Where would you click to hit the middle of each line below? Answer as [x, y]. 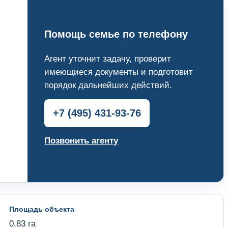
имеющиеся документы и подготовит [119, 72]
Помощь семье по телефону [116, 34]
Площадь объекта [41, 209]
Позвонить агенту [81, 141]
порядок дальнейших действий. [108, 85]
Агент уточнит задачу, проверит [108, 59]
